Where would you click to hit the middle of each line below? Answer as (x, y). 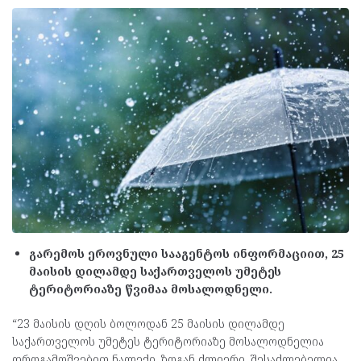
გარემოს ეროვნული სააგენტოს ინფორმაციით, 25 (187, 253)
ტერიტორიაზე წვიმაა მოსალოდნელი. (151, 288)
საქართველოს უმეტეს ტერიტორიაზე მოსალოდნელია (168, 341)
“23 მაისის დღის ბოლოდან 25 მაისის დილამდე (148, 323)
